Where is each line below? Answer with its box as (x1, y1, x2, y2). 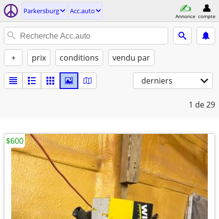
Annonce (175, 12, 196, 20)
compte (198, 12, 216, 20)
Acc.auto (70, 6, 95, 15)
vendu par (112, 52, 150, 63)
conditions (60, 52, 99, 63)
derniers (141, 75, 173, 86)
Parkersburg (23, 6, 59, 15)
